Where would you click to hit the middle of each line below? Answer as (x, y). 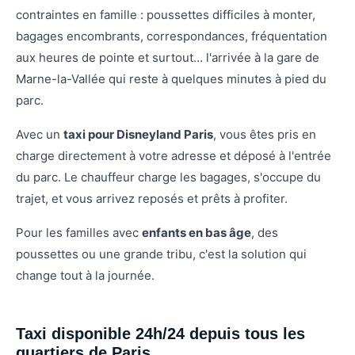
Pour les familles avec (79, 233)
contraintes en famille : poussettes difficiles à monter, (166, 15)
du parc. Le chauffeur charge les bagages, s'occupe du (168, 177)
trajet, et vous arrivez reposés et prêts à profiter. (152, 199)
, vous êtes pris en (265, 135)
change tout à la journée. (85, 276)
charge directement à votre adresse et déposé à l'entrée (174, 156)
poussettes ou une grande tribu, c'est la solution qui (161, 254)
